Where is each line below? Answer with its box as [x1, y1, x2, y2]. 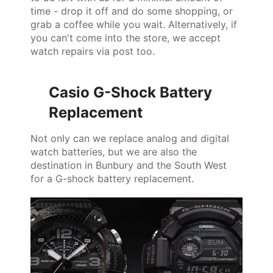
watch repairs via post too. [30, 44, 155, 57]
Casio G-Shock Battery [49, 83, 212, 101]
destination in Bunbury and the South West [30, 158, 227, 171]
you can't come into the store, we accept [30, 31, 221, 44]
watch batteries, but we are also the [30, 145, 197, 158]
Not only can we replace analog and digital [30, 132, 229, 144]
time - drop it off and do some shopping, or [30, 4, 233, 17]
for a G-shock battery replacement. [30, 172, 194, 185]
